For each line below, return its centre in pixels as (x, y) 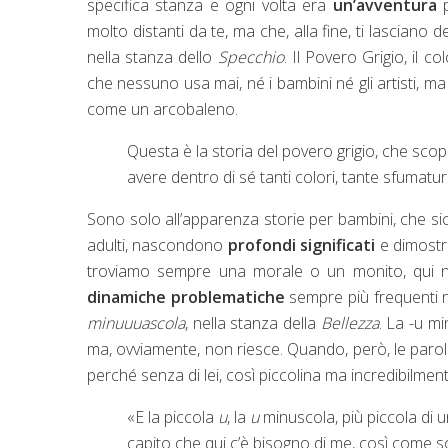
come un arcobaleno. (162, 108)
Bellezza (349, 322)
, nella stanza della (253, 322)
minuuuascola (136, 322)
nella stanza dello (152, 56)
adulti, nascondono (157, 244)
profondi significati (301, 244)
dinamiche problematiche (186, 296)
